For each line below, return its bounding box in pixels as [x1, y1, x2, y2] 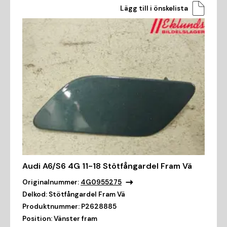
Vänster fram [54, 214, 97, 223]
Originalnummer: [22, 178, 79, 187]
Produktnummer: [22, 202, 80, 211]
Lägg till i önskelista [120, 4, 188, 13]
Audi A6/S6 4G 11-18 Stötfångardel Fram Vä [22, 161, 192, 172]
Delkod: [22, 190, 47, 199]
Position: [22, 214, 52, 223]
